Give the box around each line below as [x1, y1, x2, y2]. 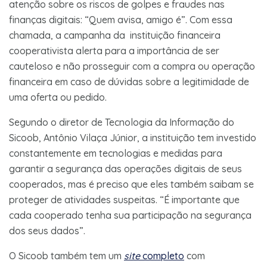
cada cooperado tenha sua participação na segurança [9, 209, 252, 221]
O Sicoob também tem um [9, 249, 124, 262]
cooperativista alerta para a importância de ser [9, 44, 219, 57]
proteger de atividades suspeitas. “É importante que [9, 193, 240, 206]
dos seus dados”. [9, 224, 85, 237]
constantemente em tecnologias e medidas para [9, 147, 222, 159]
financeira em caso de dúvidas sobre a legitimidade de [9, 75, 249, 88]
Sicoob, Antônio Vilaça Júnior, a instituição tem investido [9, 131, 256, 144]
